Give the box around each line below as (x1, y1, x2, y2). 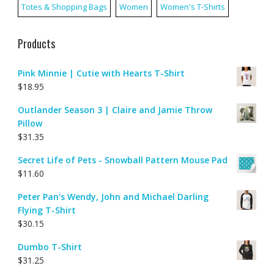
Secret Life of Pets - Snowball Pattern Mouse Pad (17, 154, 228, 166)
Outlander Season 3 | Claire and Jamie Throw (17, 103, 212, 116)
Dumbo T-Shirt (17, 240, 82, 253)
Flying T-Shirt (17, 204, 76, 216)
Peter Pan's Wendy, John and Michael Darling (17, 190, 209, 202)
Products (17, 35, 55, 51)
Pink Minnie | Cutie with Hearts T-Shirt (17, 67, 185, 79)
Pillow (17, 117, 42, 129)
